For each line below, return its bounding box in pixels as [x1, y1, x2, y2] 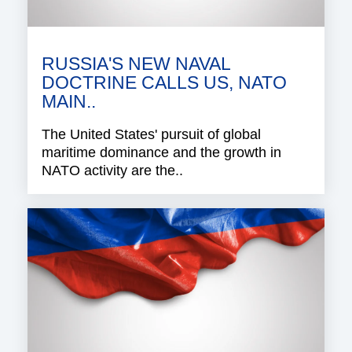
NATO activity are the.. [42, 162, 183, 178]
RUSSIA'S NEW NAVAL [42, 53, 230, 74]
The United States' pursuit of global [42, 126, 261, 142]
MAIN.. [42, 91, 96, 112]
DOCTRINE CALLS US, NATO [42, 72, 287, 93]
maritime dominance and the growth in [42, 144, 281, 160]
